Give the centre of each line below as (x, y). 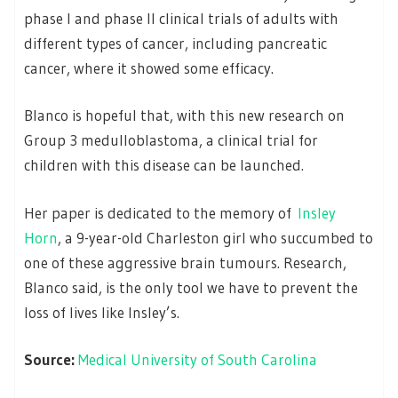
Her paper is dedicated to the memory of (161, 212)
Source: (51, 360)
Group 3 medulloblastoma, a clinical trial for (171, 140)
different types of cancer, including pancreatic (175, 43)
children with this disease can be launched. (164, 165)
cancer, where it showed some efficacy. (149, 68)
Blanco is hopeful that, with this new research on (184, 115)
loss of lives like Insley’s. (102, 312)
